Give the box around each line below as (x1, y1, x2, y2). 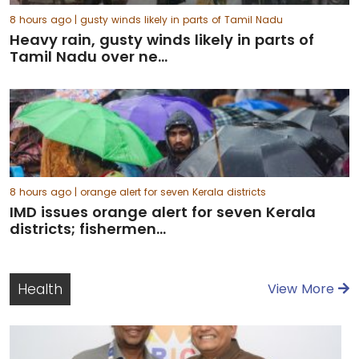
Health (18, 280, 63, 299)
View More (268, 280, 338, 298)
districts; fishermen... (10, 219, 166, 239)
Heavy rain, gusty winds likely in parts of (10, 30, 314, 50)
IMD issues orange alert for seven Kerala (10, 202, 316, 222)
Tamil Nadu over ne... (10, 46, 167, 67)
